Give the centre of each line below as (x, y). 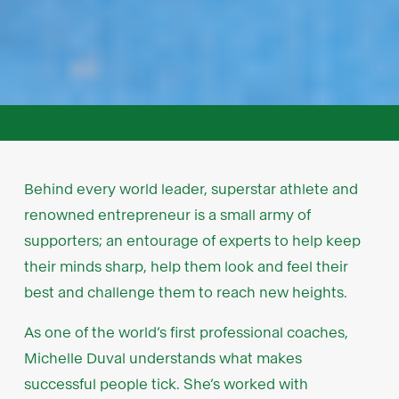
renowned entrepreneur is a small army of (167, 216)
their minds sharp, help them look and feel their (186, 267)
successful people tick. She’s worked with (166, 385)
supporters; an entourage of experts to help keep (192, 241)
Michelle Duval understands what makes (163, 359)
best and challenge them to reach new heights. (185, 293)
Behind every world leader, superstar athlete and (191, 190)
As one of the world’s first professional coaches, (186, 333)
